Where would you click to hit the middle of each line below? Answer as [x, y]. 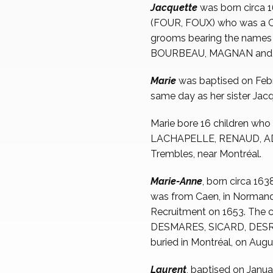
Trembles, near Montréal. [206, 154]
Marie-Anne [176, 182]
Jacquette [174, 8]
